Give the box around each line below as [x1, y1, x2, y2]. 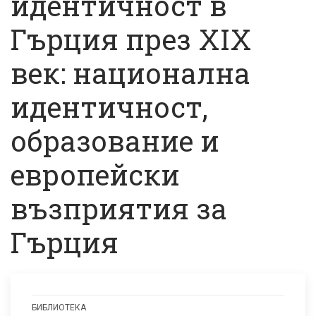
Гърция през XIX [11, 20, 252, 58]
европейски [11, 156, 180, 193]
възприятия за [11, 190, 227, 227]
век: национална [11, 54, 250, 92]
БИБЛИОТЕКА [32, 303, 86, 312]
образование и [11, 122, 219, 159]
